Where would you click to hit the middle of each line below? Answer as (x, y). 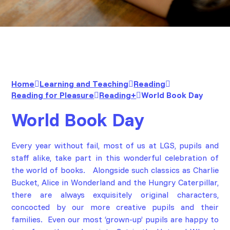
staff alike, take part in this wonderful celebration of (115, 158)
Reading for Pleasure (53, 95)
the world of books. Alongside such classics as (102, 170)
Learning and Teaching (84, 84)
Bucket (25, 183)
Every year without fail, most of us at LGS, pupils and (115, 146)
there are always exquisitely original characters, (115, 195)
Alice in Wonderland (80, 183)
